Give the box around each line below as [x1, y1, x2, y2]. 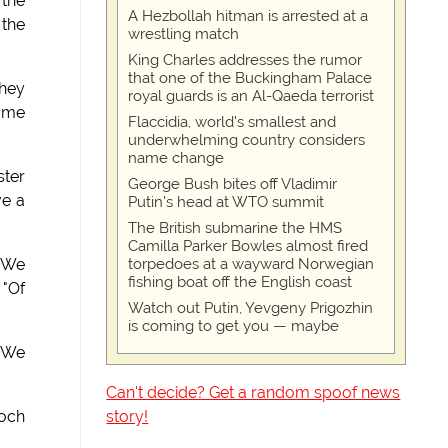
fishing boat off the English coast [128, 273, 353, 291]
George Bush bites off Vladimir [128, 175, 338, 193]
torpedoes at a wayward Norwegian [128, 255, 375, 273]
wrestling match [128, 25, 240, 43]
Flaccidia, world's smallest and [128, 113, 337, 131]
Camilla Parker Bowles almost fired [128, 237, 369, 255]
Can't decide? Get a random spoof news [106, 383, 401, 402]
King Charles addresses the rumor [128, 51, 363, 69]
